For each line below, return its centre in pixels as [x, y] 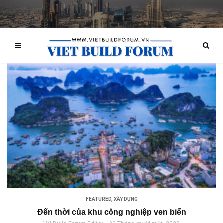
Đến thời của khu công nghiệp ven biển [111, 212]
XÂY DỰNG [126, 199]
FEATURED [98, 199]
